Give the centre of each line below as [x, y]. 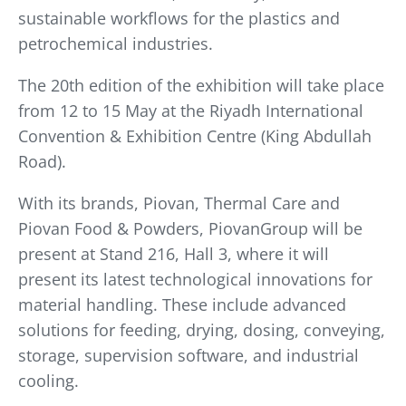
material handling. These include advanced [182, 305]
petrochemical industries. [116, 44]
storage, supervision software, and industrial [188, 356]
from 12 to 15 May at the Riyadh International [191, 111]
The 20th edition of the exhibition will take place [201, 86]
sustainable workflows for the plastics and [179, 19]
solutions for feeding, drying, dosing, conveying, [202, 330]
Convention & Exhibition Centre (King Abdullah [195, 136]
